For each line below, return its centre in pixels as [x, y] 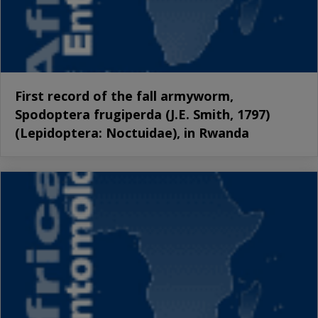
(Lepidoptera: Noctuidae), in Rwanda [132, 132]
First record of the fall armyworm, [124, 95]
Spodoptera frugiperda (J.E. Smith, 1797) [142, 114]
